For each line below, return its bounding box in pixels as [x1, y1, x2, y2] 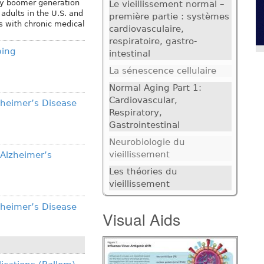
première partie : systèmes [108, 11, 229, 22]
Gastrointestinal [108, 120, 180, 131]
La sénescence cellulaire [108, 65, 216, 77]
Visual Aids [102, 208, 180, 230]
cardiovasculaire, [108, 24, 184, 35]
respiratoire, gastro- [108, 36, 197, 47]
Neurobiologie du [108, 137, 185, 148]
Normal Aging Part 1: [108, 82, 202, 94]
